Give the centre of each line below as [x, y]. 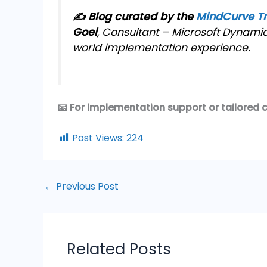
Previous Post [86, 186]
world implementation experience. [162, 48]
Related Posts [119, 249]
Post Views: [98, 138]
